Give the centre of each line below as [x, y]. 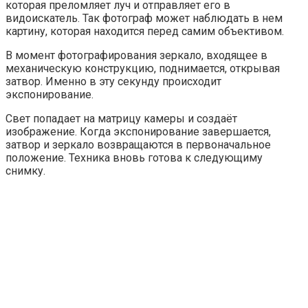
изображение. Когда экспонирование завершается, [138, 131]
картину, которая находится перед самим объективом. [145, 31]
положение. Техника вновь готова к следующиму [134, 157]
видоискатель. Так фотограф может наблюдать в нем [144, 18]
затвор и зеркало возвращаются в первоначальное [138, 144]
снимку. [25, 170]
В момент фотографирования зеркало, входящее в [136, 55]
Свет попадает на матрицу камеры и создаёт [121, 118]
